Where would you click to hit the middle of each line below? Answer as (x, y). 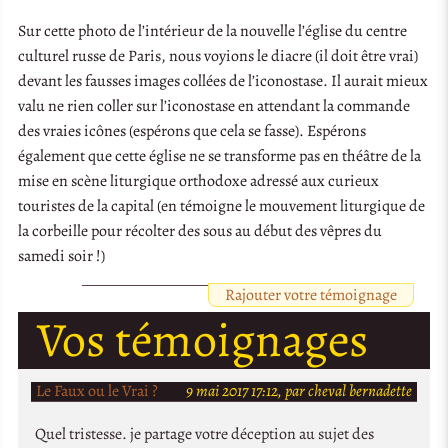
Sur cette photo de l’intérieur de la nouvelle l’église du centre (213, 30)
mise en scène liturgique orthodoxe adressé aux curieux (199, 180)
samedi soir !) (62, 255)
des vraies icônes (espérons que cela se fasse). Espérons (192, 130)
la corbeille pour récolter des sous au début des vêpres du (200, 230)
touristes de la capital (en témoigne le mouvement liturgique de (222, 205)
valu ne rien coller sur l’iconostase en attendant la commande (214, 105)
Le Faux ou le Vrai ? (96, 390)
